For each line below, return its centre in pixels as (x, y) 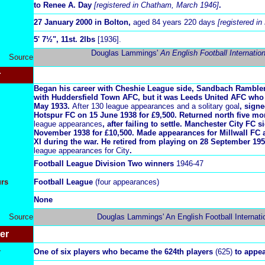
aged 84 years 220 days (174, 22)
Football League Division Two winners (104, 164)
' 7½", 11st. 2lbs (68, 39)
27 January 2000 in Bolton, (83, 22)
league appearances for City (82, 151)
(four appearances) (126, 182)
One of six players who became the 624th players (123, 252)
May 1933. (53, 106)
